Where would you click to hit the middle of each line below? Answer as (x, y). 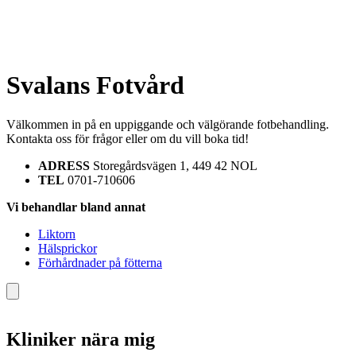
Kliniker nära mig (81, 340)
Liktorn (57, 234)
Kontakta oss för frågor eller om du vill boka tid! (128, 138)
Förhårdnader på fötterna (100, 262)
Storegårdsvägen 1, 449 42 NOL (174, 165)
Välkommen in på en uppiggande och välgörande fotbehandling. (168, 124)
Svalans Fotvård (95, 85)
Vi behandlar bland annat (76, 207)
